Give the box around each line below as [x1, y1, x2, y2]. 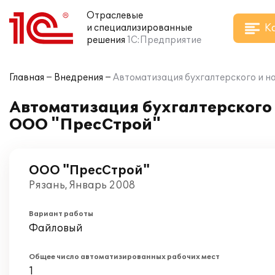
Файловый [29, 222, 83, 234]
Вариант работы [29, 210, 93, 218]
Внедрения [54, 72, 103, 83]
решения [87, 35, 125, 45]
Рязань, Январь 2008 [29, 179, 135, 192]
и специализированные [87, 23, 192, 33]
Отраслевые [87, 10, 143, 21]
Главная [9, 72, 44, 83]
